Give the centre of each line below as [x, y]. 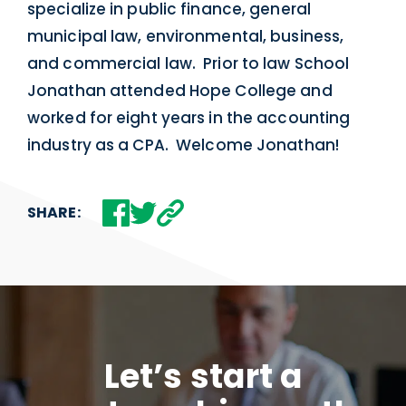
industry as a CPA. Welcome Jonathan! [183, 145]
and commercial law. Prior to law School [188, 63]
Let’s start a [203, 377]
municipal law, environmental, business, [186, 36]
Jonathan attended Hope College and [180, 91]
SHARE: [54, 213]
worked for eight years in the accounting [189, 118]
